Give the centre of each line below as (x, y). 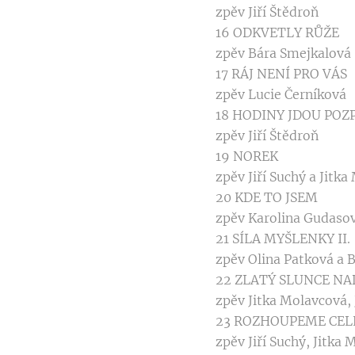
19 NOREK (247, 157)
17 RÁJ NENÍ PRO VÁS (281, 74)
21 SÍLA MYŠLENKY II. (283, 239)
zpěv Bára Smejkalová (283, 53)
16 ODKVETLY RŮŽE (277, 33)
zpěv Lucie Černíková (281, 95)
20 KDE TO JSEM (267, 198)
